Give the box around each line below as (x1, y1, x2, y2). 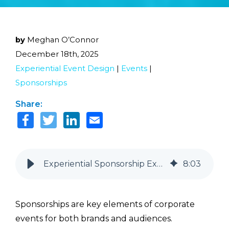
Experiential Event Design (15, 64, 114, 73)
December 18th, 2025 (15, 50, 99, 59)
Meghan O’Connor (27, 35, 99, 44)
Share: (15, 99, 42, 109)
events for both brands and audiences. (15, 214, 172, 224)
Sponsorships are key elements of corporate (15, 199, 195, 210)
